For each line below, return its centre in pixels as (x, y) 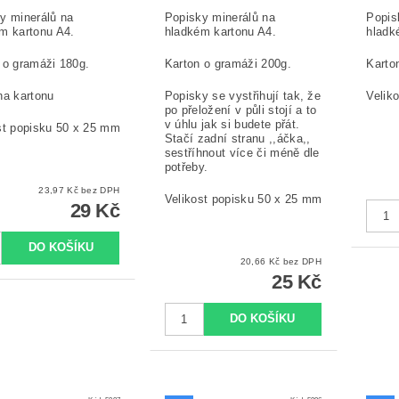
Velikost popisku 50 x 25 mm (243, 199)
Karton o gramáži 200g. (228, 63)
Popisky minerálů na (220, 17)
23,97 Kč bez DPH (101, 190)
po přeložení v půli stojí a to (240, 110)
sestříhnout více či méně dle (242, 152)
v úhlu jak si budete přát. (232, 124)
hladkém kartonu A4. (220, 31)
